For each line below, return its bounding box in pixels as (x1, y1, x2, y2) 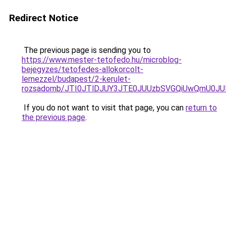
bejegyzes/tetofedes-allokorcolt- (22, 65, 143, 74)
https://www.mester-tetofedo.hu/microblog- (22, 55, 182, 65)
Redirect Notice (9, 12, 78, 24)
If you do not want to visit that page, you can (22, 103, 186, 112)
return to (186, 103, 217, 112)
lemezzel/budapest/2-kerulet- (22, 74, 131, 84)
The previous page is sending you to (22, 45, 151, 55)
